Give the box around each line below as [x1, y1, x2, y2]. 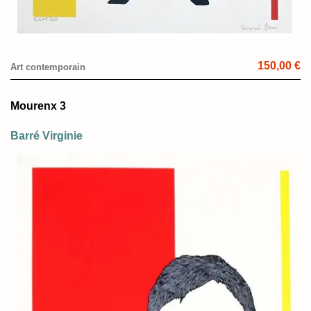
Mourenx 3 [10, 100, 66, 112]
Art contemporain [10, 62, 85, 73]
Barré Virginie [10, 130, 83, 142]
